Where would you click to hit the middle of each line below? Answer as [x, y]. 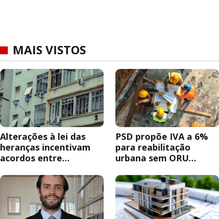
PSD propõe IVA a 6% [162, 137]
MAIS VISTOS [49, 50]
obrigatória [141, 169]
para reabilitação [153, 147]
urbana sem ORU [152, 158]
